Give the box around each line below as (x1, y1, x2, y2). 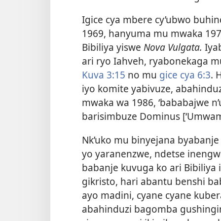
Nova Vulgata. (144, 40, 202, 54)
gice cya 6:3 (159, 68, 211, 82)
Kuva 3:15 (82, 68, 125, 82)
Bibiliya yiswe (82, 40, 144, 54)
